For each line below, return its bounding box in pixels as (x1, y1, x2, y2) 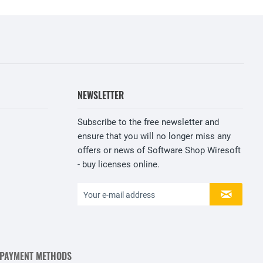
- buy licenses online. (77, 159, 160, 170)
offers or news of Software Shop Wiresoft (77, 145, 241, 156)
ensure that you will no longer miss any (77, 131, 231, 142)
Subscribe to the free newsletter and (77, 117, 219, 128)
